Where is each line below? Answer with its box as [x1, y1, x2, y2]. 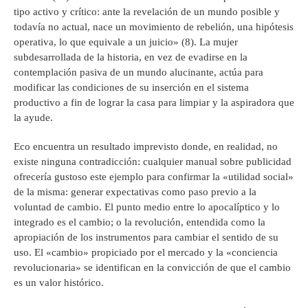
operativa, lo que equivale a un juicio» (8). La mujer [14, 36, 238, 48]
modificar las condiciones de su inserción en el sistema [14, 82, 249, 93]
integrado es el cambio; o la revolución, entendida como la [14, 217, 265, 228]
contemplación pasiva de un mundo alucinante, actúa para [14, 67, 263, 78]
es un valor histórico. [14, 277, 104, 289]
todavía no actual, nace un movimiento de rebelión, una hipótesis [14, 21, 294, 33]
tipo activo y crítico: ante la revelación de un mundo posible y [14, 6, 280, 18]
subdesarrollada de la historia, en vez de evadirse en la [14, 52, 247, 63]
